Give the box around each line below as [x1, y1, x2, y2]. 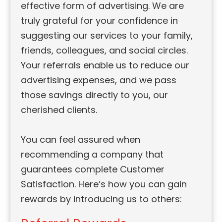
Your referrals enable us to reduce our [21, 59, 190, 72]
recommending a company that [21, 148, 164, 161]
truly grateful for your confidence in [21, 14, 178, 27]
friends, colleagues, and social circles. [21, 44, 188, 57]
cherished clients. [21, 104, 98, 116]
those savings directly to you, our [21, 89, 168, 102]
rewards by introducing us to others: [21, 193, 182, 206]
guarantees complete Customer [21, 163, 165, 176]
